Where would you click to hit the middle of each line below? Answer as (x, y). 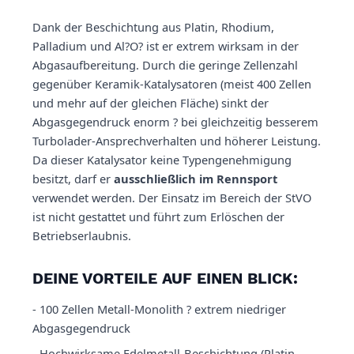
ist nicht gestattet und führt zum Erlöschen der (158, 217)
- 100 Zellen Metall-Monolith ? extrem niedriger (159, 309)
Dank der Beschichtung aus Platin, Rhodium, (153, 27)
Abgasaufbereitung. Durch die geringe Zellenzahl (165, 65)
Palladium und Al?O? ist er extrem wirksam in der (166, 46)
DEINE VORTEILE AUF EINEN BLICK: (165, 279)
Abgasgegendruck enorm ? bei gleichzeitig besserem (175, 122)
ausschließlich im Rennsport (196, 179)
